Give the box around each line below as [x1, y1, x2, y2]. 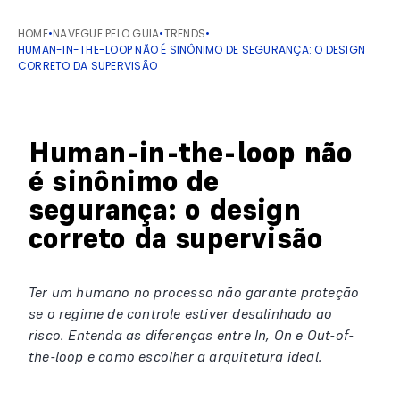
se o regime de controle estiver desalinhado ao [29, 304, 333, 322]
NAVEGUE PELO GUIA [53, 26, 160, 41]
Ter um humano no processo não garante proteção [29, 283, 360, 301]
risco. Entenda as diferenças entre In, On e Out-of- [29, 326, 354, 344]
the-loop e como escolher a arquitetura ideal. [29, 347, 323, 365]
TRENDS [163, 26, 206, 41]
